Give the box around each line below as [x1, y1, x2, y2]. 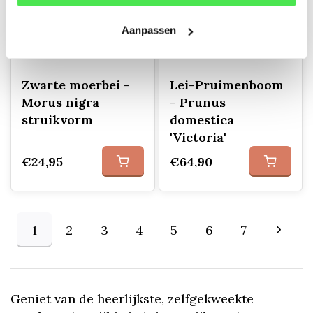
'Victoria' [169, 129, 226, 145]
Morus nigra [22, 94, 99, 110]
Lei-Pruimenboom [169, 77, 284, 93]
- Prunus [169, 94, 226, 110]
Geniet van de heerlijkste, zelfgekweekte [10, 291, 254, 307]
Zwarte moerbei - [22, 77, 130, 93]
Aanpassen [121, 24, 176, 36]
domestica [169, 112, 234, 128]
